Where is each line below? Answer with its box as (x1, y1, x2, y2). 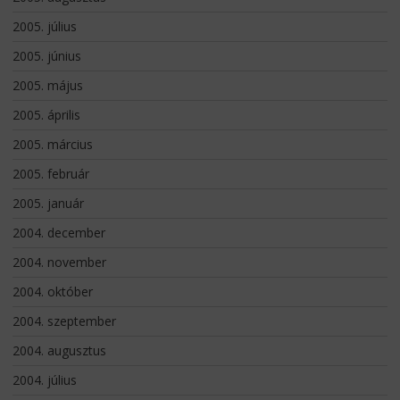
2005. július (12, 17, 77, 35)
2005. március (12, 135, 93, 153)
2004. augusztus (12, 341, 106, 359)
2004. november (12, 253, 106, 271)
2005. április (12, 105, 80, 123)
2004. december (12, 223, 105, 241)
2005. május (12, 76, 83, 94)
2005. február (12, 164, 89, 182)
